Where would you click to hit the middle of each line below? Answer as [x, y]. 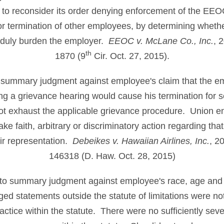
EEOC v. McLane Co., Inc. [161, 41]
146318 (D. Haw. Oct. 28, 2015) [112, 156]
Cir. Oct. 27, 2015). [130, 56]
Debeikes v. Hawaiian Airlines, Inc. [141, 141]
